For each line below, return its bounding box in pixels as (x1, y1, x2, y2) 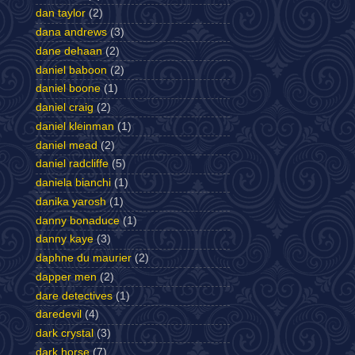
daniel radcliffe (36, 158, 109, 170)
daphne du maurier (36, 252, 132, 264)
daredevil (36, 308, 82, 321)
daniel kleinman (36, 120, 114, 132)
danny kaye (36, 233, 94, 246)
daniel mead (36, 139, 97, 151)
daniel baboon (36, 63, 107, 76)
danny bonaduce (36, 214, 120, 227)
